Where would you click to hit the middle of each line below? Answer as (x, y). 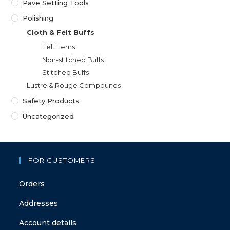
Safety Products (51, 101)
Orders (32, 184)
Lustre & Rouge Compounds (74, 85)
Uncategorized (49, 116)
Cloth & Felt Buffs (61, 33)
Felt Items (59, 47)
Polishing (38, 18)
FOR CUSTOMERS (62, 160)
